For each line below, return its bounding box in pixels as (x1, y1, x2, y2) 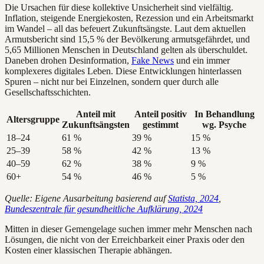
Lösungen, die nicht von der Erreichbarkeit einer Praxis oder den (5, 234, 245, 245)
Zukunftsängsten (62, 119, 130, 130)
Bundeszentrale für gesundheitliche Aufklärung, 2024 (5, 203, 203, 214)
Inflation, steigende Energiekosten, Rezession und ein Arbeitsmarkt (5, 12, 253, 23)
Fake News (131, 55, 174, 65)
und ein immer (174, 55, 230, 65)
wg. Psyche (202, 119, 246, 130)
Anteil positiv (134, 108, 187, 119)
